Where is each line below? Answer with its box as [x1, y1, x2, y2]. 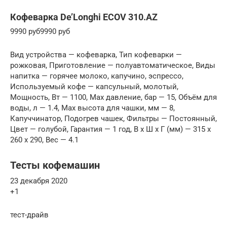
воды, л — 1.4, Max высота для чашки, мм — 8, [10, 103, 175, 113]
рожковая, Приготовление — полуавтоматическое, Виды [10, 61, 215, 70]
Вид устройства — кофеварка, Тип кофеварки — [10, 50, 182, 60]
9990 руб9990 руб [10, 27, 70, 36]
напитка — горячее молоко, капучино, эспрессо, [10, 71, 183, 81]
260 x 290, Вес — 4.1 [10, 135, 79, 145]
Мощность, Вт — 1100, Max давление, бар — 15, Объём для [10, 93, 217, 102]
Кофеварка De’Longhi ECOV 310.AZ [10, 12, 158, 23]
